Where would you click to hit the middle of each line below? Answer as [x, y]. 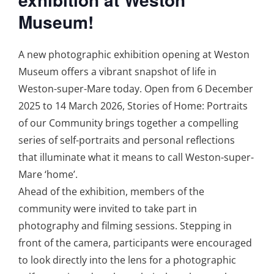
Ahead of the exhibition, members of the [111, 192]
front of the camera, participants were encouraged [135, 243]
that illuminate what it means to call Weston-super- [136, 157]
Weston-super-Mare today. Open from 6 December [136, 89]
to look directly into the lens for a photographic [127, 260]
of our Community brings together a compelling [128, 123]
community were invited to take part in [108, 209]
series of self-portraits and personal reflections [127, 140]
